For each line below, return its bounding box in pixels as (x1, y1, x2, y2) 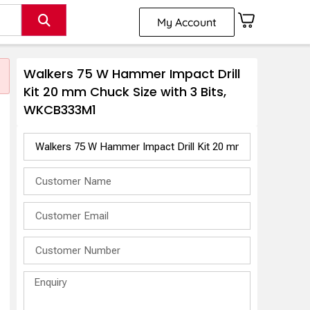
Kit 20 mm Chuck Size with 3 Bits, (24, 83, 227, 101)
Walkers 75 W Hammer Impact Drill (24, 65, 241, 83)
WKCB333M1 (24, 101, 97, 119)
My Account (156, 15, 217, 29)
